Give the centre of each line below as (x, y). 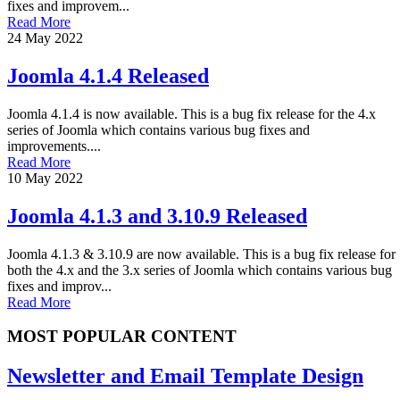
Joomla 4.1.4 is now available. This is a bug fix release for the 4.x (192, 113)
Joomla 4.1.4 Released (108, 75)
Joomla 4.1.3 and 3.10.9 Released (157, 216)
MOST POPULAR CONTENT (122, 337)
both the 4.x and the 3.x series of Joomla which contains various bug (200, 270)
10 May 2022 (45, 178)
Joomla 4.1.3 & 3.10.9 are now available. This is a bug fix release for (201, 254)
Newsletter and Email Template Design (185, 376)
